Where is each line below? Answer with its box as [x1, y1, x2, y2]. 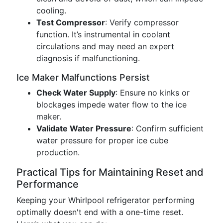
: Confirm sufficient [131, 123, 204, 133]
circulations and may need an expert [36, 41, 174, 51]
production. [36, 147, 80, 157]
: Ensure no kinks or [115, 88, 190, 98]
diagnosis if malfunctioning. [36, 53, 140, 63]
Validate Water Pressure [36, 123, 131, 133]
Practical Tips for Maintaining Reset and [16, 166, 204, 178]
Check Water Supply [36, 88, 115, 98]
